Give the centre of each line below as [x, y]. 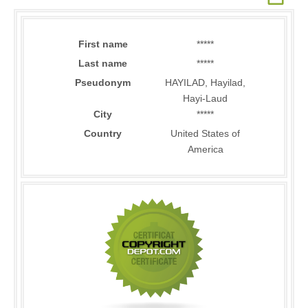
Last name [103, 63]
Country [103, 133]
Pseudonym [103, 82]
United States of [205, 133]
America [205, 149]
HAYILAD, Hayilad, [205, 82]
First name [103, 44]
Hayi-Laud [205, 98]
